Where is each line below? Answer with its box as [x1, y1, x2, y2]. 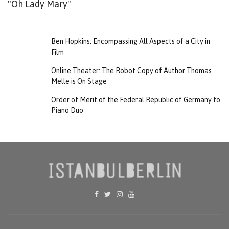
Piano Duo [51, 106, 83, 115]
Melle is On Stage [51, 77, 107, 86]
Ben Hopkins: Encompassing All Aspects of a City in [51, 37, 210, 46]
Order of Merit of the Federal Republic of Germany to [51, 96, 220, 104]
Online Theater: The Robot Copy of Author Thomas [51, 66, 212, 75]
